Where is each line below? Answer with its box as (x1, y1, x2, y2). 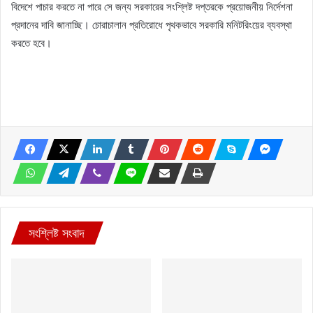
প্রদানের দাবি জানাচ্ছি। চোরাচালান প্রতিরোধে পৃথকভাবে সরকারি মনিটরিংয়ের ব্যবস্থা (11, 17, 292, 31)
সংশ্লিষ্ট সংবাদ (29, 225, 85, 240)
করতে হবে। (11, 36, 52, 50)
